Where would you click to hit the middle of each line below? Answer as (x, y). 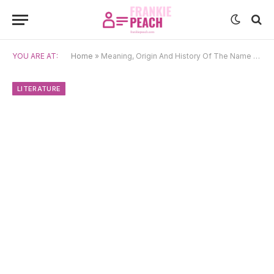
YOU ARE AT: (35, 56)
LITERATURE (39, 89)
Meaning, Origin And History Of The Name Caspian (177, 56)
